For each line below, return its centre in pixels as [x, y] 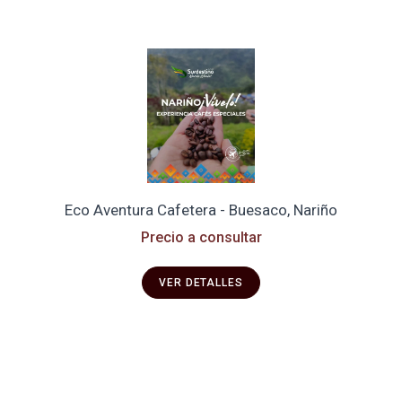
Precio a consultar [201, 237]
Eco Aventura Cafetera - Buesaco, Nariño [201, 210]
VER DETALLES [201, 283]
